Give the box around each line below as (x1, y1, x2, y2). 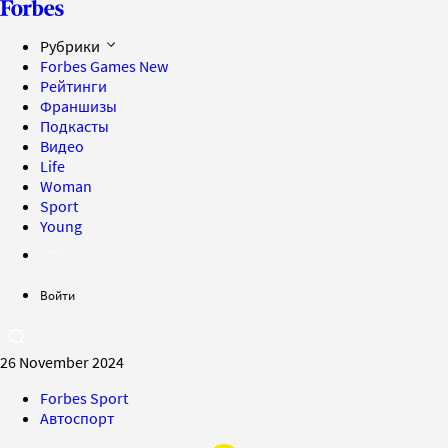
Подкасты (40, 116, 109, 136)
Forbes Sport (40, 388, 128, 408)
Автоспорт (40, 408, 114, 428)
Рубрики (40, 36, 103, 56)
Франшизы (40, 96, 117, 116)
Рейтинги (40, 76, 107, 96)
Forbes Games (40, 56, 139, 76)
